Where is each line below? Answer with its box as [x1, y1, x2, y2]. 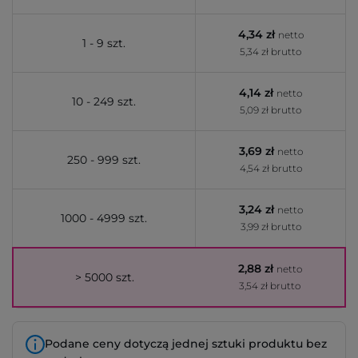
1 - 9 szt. [82, 36, 125, 50]
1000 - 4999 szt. [61, 211, 147, 225]
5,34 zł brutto [240, 46, 301, 58]
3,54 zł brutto [239, 280, 300, 292]
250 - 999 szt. [67, 153, 141, 167]
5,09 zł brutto [240, 104, 301, 116]
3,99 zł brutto [240, 221, 301, 233]
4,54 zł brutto [239, 162, 302, 174]
